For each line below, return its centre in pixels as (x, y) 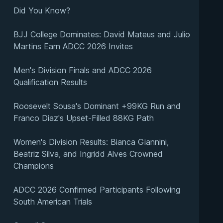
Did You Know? (42, 10)
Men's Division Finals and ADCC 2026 (82, 70)
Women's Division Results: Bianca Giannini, (91, 142)
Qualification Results (50, 82)
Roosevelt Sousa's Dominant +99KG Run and (97, 106)
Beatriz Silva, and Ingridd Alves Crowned (88, 154)
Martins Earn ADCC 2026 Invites (73, 46)
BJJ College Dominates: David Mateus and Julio (102, 34)
